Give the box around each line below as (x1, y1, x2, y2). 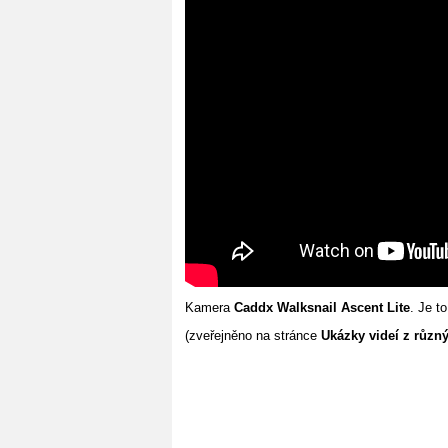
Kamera (185, 299, 234, 315)
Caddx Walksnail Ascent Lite (234, 299, 410, 315)
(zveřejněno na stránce (185, 327, 321, 343)
